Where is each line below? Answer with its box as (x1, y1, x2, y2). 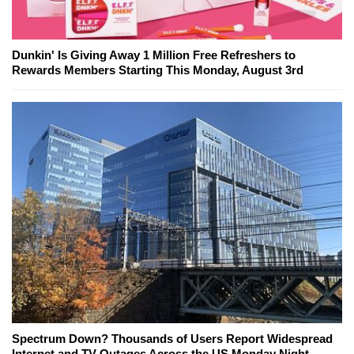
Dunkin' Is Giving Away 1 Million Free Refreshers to (12, 48, 296, 62)
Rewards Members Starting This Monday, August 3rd (12, 63, 303, 77)
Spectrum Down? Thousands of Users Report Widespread (12, 332, 333, 346)
